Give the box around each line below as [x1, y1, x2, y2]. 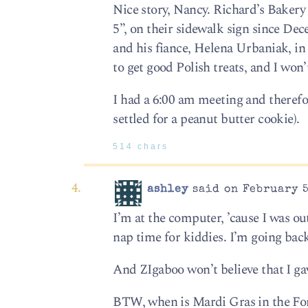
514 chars [113, 142, 169, 151]
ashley [147, 184, 189, 196]
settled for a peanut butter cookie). [113, 109, 300, 129]
